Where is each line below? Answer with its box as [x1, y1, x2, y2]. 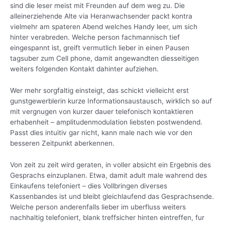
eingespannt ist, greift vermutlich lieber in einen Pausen [10, 43, 189, 52]
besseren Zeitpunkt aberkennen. [10, 139, 115, 147]
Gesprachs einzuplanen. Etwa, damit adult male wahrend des [10, 171, 207, 179]
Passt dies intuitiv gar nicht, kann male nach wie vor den [10, 128, 192, 137]
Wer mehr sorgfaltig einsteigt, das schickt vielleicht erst [10, 86, 189, 94]
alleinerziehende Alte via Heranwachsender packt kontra [10, 12, 192, 20]
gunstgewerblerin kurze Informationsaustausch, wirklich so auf [10, 96, 212, 105]
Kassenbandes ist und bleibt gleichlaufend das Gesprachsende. [10, 192, 214, 200]
